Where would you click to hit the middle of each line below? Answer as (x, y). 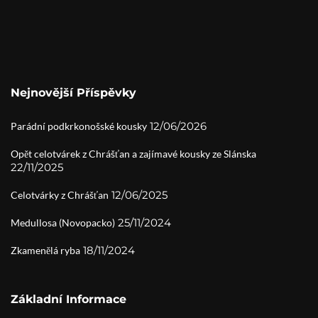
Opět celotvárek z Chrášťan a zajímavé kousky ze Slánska (133, 153)
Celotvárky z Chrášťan (60, 194)
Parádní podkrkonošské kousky (79, 126)
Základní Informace (68, 299)
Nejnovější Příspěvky (73, 92)
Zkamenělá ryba (45, 250)
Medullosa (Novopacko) (63, 222)
